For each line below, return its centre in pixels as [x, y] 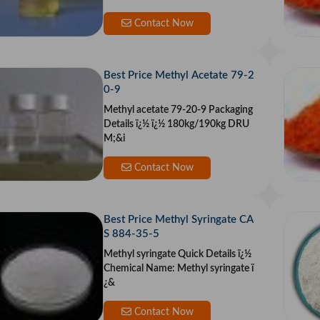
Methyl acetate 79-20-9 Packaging [156, 110]
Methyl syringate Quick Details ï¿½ [171, 255]
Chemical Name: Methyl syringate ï [177, 269]
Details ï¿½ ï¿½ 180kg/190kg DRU [176, 125]
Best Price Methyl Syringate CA [179, 220]
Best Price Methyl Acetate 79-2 [179, 76]
